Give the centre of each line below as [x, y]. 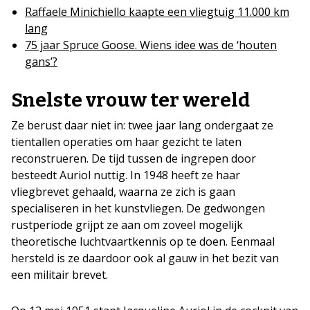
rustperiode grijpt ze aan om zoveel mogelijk [127, 225]
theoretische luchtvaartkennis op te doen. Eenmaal [143, 241]
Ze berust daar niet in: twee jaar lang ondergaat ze [142, 125]
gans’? [41, 61]
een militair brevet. [60, 274]
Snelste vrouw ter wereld [130, 100]
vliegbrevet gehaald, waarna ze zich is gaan [123, 191]
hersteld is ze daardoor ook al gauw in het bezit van [145, 258]
